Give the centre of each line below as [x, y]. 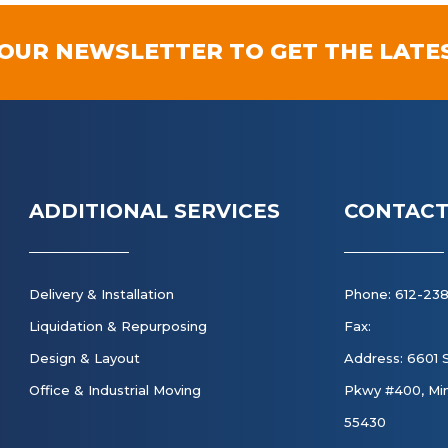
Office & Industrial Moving [115, 390]
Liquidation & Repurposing [118, 326]
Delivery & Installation [101, 294]
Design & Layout [84, 358]
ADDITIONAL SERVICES [154, 211]
